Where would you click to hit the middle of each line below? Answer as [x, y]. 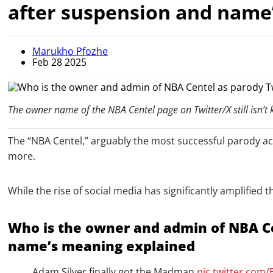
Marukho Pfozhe [70, 51]
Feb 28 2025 [59, 62]
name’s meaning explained [101, 246]
